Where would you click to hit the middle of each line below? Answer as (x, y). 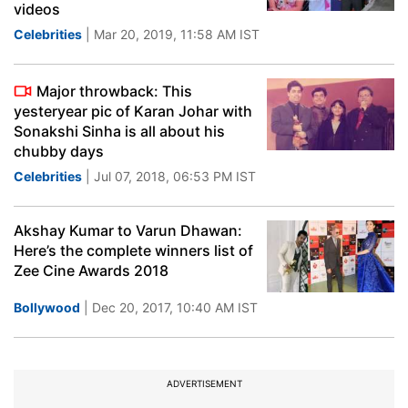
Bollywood (47, 307)
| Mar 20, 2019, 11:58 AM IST (171, 34)
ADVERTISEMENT (204, 383)
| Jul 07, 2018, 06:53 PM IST (169, 176)
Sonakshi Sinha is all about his (119, 131)
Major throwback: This (114, 91)
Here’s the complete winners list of (133, 250)
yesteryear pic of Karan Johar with (133, 111)
